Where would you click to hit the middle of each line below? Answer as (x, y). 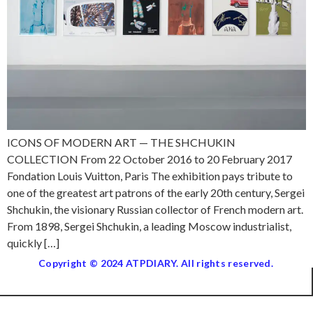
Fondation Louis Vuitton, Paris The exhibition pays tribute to (150, 176)
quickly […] (33, 243)
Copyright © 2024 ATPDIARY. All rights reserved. (156, 263)
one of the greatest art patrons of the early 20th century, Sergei (156, 193)
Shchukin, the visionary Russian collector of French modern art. (155, 210)
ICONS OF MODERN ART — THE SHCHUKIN (121, 143)
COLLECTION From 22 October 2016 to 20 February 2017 (150, 159)
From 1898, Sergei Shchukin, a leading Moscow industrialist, (149, 226)
